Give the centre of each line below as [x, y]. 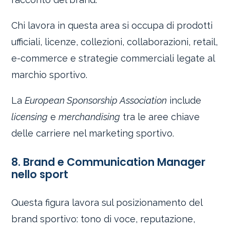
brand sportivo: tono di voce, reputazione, [103, 219]
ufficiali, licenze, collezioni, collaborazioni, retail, [115, 42]
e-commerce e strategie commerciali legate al [113, 58]
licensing [30, 117]
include [184, 100]
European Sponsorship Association [96, 100]
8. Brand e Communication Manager [109, 162]
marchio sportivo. [50, 74]
